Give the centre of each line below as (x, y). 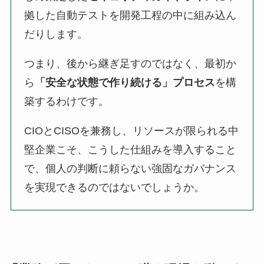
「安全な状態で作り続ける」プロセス (125, 82)
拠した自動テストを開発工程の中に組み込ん (131, 15)
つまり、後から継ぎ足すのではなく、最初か (131, 63)
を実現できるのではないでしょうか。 (115, 187)
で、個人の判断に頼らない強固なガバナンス (131, 168)
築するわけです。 (67, 101)
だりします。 (56, 34)
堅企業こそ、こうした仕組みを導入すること (131, 149)
